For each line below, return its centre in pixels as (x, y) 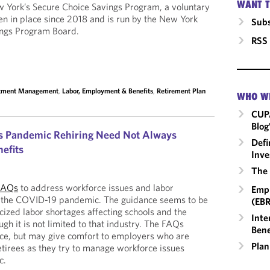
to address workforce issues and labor (96, 187)
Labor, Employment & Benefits (108, 91)
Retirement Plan (181, 91)
